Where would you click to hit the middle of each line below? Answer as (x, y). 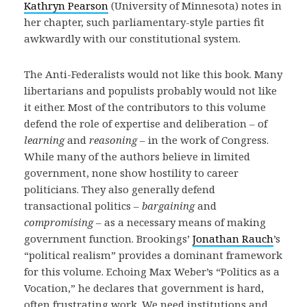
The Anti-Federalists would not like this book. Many (153, 74)
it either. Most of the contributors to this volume (145, 107)
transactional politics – (83, 206)
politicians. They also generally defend (120, 189)
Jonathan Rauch (233, 238)
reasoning (114, 140)
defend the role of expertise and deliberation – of (146, 123)
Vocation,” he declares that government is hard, (144, 288)
